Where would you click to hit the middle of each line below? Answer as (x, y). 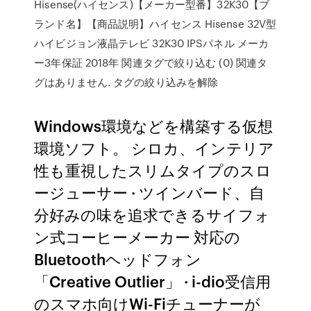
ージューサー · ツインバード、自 (150, 192)
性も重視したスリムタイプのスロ (153, 170)
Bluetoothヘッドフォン (118, 259)
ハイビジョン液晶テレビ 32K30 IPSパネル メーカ (152, 43)
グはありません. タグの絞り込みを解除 (126, 82)
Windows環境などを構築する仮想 (154, 125)
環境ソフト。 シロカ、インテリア (154, 148)
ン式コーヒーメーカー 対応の (137, 236)
